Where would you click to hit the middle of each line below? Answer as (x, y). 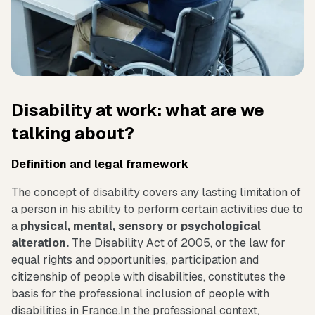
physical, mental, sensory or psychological (141, 226)
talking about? (73, 133)
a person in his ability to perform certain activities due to (157, 209)
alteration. (40, 243)
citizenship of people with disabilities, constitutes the (148, 276)
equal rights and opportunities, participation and (135, 259)
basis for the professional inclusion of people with (140, 293)
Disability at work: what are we (138, 110)
